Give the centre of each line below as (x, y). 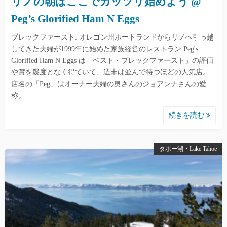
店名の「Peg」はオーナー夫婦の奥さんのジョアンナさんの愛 (109, 84)
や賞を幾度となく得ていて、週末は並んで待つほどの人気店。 (110, 72)
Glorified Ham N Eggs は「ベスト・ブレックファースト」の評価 (112, 61)
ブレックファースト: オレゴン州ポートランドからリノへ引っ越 (112, 37)
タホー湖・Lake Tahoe (188, 149)
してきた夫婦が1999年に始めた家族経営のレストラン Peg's (105, 49)
